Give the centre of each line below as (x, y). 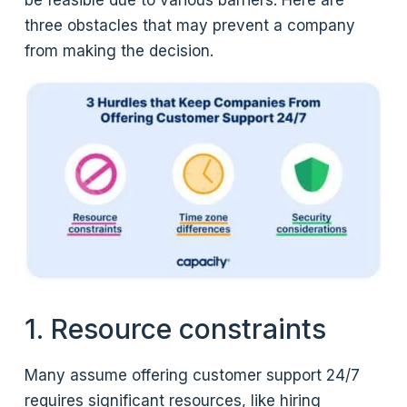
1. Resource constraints (176, 328)
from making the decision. (119, 51)
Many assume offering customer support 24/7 (193, 375)
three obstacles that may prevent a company (190, 26)
